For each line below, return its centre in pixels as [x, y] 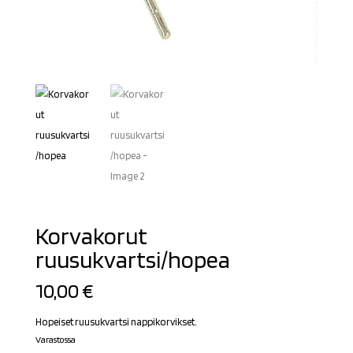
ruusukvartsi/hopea [132, 259]
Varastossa [55, 339]
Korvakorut [91, 235]
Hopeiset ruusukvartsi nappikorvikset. [116, 321]
